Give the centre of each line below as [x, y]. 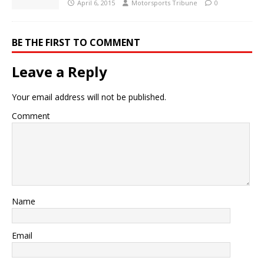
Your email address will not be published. [89, 97]
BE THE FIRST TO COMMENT [76, 42]
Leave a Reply [60, 71]
